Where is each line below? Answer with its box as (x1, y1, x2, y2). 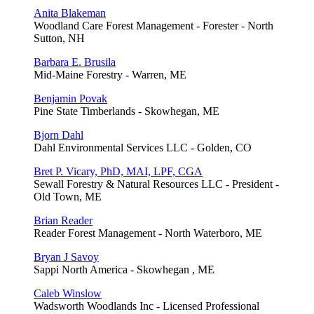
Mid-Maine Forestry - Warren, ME (34, 68, 186, 81)
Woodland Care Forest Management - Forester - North (34, 19, 273, 32)
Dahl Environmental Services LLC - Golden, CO (34, 141, 252, 153)
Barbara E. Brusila (34, 55, 116, 68)
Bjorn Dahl (34, 128, 83, 141)
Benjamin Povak (34, 92, 107, 104)
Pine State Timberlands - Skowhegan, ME (34, 104, 219, 117)
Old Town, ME (34, 190, 102, 203)
